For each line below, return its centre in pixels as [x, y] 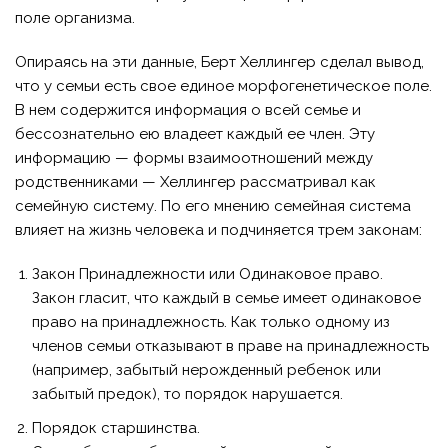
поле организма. [75, 17]
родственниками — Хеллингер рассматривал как [195, 181]
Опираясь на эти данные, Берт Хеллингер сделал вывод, [219, 61]
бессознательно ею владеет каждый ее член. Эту [195, 133]
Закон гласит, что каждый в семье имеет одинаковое [226, 297]
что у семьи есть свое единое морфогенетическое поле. [223, 85]
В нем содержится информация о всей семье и [188, 109]
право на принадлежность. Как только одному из [211, 321]
